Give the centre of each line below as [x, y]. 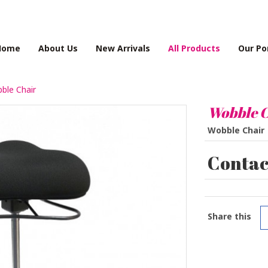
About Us [58, 48]
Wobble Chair [236, 130]
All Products [194, 48]
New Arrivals [123, 48]
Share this [229, 216]
